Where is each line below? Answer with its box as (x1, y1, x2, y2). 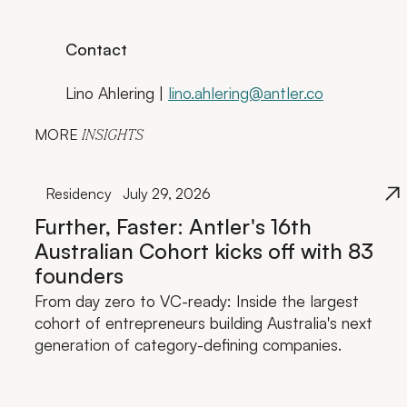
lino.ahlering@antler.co (168, 82, 323, 103)
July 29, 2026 (122, 184, 211, 203)
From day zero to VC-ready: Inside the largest (34, 291, 359, 312)
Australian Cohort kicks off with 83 (34, 237, 373, 265)
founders (34, 262, 124, 290)
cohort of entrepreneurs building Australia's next (34, 313, 372, 333)
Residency (45, 184, 112, 203)
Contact (65, 39, 127, 60)
